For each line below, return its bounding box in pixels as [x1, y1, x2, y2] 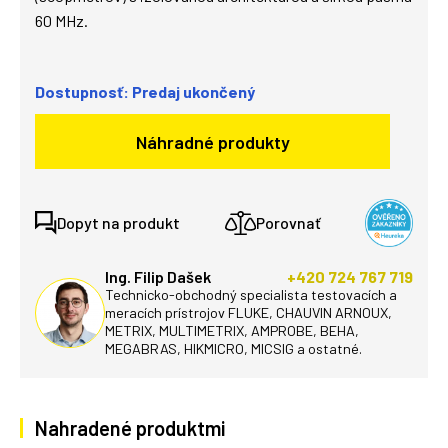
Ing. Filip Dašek [105, 267, 211, 286]
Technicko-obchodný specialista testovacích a [105, 286, 397, 303]
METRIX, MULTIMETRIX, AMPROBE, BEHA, [105, 322, 359, 339]
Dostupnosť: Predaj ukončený [35, 82, 255, 101]
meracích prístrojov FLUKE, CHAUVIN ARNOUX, [105, 304, 392, 321]
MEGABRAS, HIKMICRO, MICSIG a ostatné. [105, 340, 362, 357]
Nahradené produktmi [35, 416, 225, 440]
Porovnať [255, 213, 321, 232]
